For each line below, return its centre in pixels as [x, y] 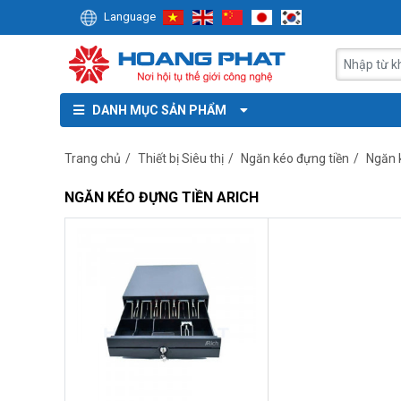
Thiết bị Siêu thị [181, 158]
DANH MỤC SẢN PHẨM [157, 110]
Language [127, 17]
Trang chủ [93, 158]
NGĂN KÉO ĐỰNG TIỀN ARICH [162, 197]
